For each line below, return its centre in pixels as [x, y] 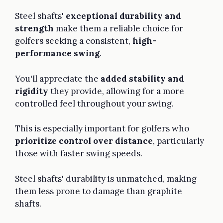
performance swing [57, 54]
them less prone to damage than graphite [99, 191]
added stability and [142, 78]
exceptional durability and [123, 16]
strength [34, 29]
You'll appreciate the [58, 78]
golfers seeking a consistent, [74, 41]
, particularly [178, 141]
